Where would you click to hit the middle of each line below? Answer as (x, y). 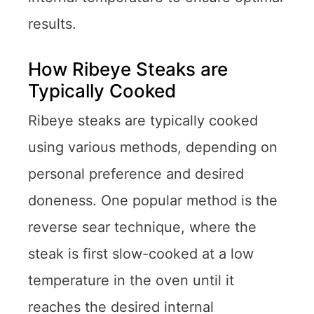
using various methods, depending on (153, 147)
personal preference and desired (136, 173)
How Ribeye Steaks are (128, 69)
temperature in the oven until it (131, 280)
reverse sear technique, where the (142, 227)
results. (52, 23)
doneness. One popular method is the (153, 200)
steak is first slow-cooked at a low (141, 253)
